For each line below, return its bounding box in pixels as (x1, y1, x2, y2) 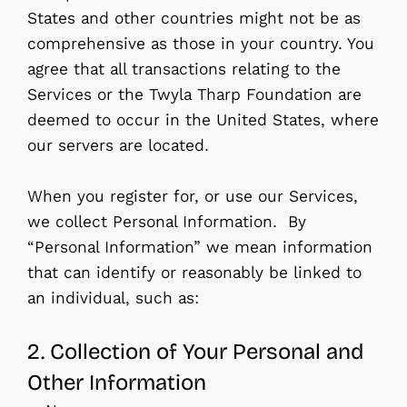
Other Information (27, 369, 206, 395)
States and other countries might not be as (27, 7, 361, 28)
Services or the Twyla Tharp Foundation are (27, 84, 362, 104)
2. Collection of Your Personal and (27, 338, 363, 364)
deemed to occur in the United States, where (27, 109, 379, 130)
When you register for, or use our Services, (27, 185, 358, 206)
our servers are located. (27, 134, 209, 155)
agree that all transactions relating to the (27, 58, 341, 79)
